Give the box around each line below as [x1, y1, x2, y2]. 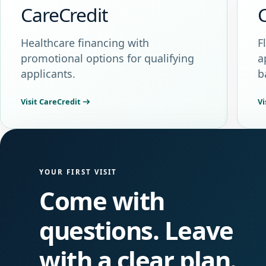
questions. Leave [39, 213, 233, 247]
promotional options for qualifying [21, 51, 194, 66]
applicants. [21, 66, 75, 81]
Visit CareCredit [21, 96, 81, 107]
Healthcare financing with [21, 36, 149, 50]
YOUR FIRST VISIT [39, 167, 118, 176]
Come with [39, 183, 164, 217]
